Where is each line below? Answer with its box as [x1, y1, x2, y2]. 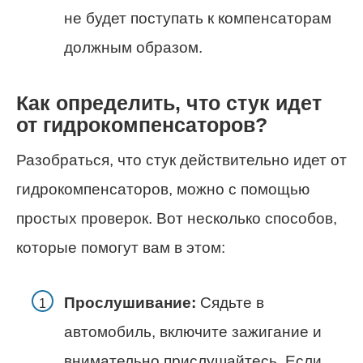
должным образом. [64, 38, 203, 56]
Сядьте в [196, 294, 264, 312]
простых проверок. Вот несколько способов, [16, 210, 337, 227]
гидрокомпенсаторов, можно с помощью [16, 181, 310, 198]
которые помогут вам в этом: [16, 239, 225, 256]
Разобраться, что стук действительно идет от [16, 152, 347, 169]
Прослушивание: [64, 294, 196, 312]
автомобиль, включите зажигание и [64, 323, 322, 341]
